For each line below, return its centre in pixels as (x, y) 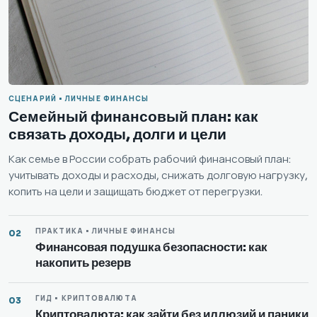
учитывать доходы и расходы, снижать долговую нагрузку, (158, 175)
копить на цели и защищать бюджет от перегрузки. (136, 191)
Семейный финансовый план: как (133, 116)
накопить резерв (83, 263)
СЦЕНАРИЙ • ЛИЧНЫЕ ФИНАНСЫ (79, 98)
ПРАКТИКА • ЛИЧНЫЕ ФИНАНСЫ (106, 231)
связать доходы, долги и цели (117, 134)
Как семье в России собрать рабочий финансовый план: (150, 158)
